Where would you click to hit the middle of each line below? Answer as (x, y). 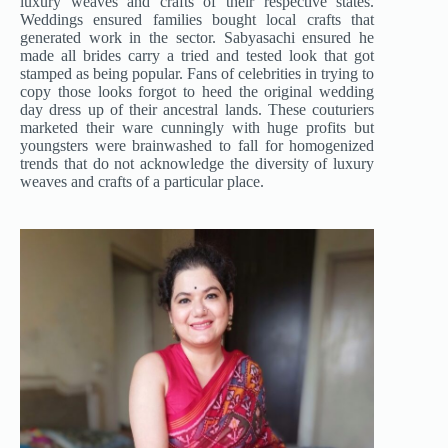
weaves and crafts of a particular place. (142, 182)
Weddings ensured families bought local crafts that (197, 20)
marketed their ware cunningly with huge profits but (197, 128)
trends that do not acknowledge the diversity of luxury (197, 164)
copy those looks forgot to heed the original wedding (197, 92)
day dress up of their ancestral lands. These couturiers (197, 110)
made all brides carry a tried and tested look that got (197, 56)
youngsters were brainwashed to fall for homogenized (197, 146)
